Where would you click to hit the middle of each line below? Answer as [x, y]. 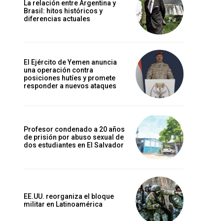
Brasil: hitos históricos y [63, 11]
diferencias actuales [57, 18]
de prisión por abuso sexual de [74, 137]
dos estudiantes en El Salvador [74, 145]
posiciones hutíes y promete [70, 78]
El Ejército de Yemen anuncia [70, 62]
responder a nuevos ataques [70, 86]
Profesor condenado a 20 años [74, 129]
